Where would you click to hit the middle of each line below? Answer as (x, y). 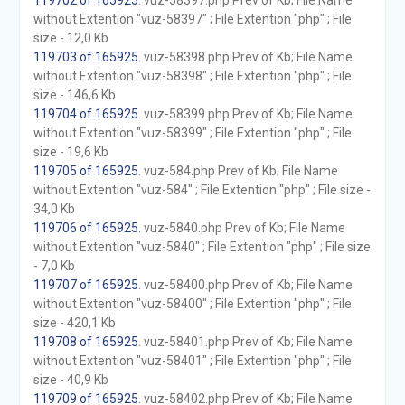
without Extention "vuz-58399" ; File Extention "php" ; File (192, 133)
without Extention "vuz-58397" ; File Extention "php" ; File (192, 19)
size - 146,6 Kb (74, 95)
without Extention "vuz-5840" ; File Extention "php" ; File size (202, 247)
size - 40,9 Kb (71, 380)
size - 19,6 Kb (71, 152)
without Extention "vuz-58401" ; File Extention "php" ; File (192, 361)
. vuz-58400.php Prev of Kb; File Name (245, 285)
